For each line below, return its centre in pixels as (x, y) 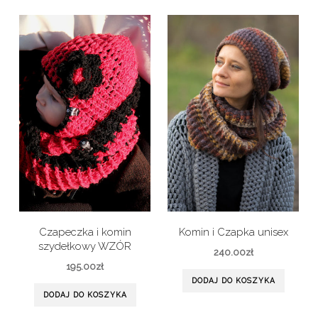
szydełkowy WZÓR (85, 246)
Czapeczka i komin (85, 231)
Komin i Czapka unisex (233, 231)
